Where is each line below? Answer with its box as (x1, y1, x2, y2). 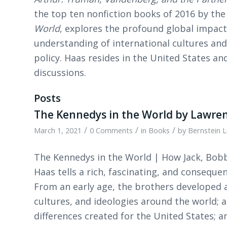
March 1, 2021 (34, 125, 82, 136)
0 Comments (90, 125, 133, 136)
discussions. (34, 66, 86, 79)
